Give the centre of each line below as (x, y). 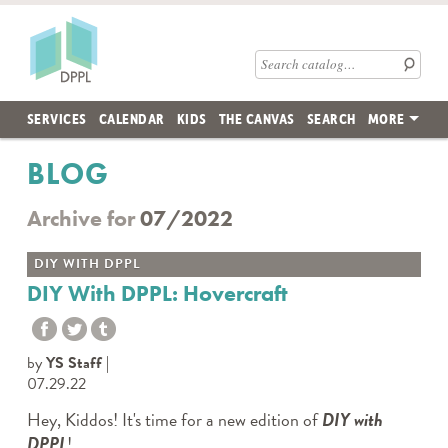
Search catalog (278, 66)
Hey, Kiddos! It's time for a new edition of (174, 419)
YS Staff (73, 363)
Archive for (80, 218)
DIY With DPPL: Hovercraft (157, 293)
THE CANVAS (256, 118)
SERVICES (56, 118)
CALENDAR (131, 118)
